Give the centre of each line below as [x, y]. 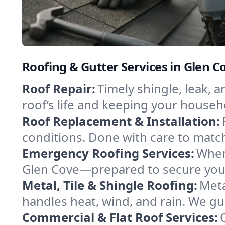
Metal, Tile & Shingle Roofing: [110, 185]
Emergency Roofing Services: [108, 153]
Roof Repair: [59, 89]
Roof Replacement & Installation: [121, 121]
